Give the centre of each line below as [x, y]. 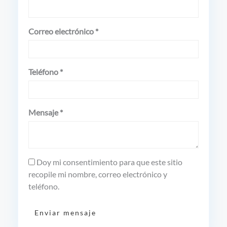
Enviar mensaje [65, 213]
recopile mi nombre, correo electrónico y [98, 174]
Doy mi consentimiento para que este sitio [109, 162]
